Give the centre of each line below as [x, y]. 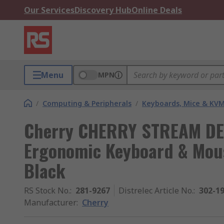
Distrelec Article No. [156, 190]
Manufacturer [50, 202]
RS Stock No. [47, 190]
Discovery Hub [103, 10]
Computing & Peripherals [87, 103]
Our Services [49, 10]
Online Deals [157, 10]
